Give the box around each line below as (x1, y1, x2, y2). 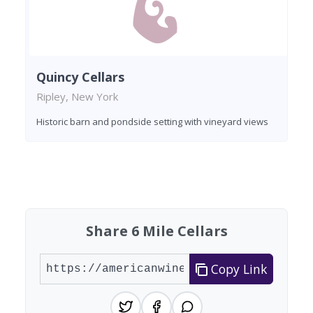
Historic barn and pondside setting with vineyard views (36, 115, 268, 129)
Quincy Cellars (36, 68, 124, 86)
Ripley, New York (36, 89, 118, 104)
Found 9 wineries (24, 168, 126, 185)
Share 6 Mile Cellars (85, 221, 228, 241)
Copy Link (208, 261, 267, 278)
